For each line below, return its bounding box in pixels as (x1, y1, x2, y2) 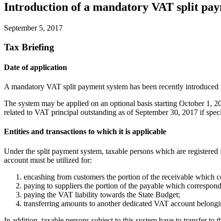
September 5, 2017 (4, 23, 63, 32)
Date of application (4, 63, 67, 72)
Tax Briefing (4, 41, 54, 52)
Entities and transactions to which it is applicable (4, 127, 166, 136)
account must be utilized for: (4, 155, 92, 164)
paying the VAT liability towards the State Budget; (24, 190, 180, 199)
